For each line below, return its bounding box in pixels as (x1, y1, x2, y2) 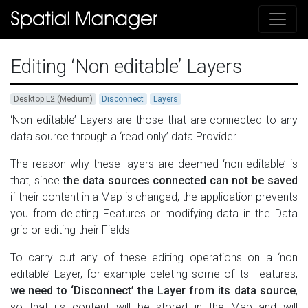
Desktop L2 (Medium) (13, 94, 93, 104)
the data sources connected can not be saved (63, 174, 298, 188)
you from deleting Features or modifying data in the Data (10, 207, 298, 221)
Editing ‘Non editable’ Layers (10, 55, 242, 78)
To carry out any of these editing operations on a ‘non (10, 251, 298, 265)
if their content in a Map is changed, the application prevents (10, 190, 298, 204)
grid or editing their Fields (10, 223, 130, 237)
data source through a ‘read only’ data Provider (10, 130, 236, 144)
